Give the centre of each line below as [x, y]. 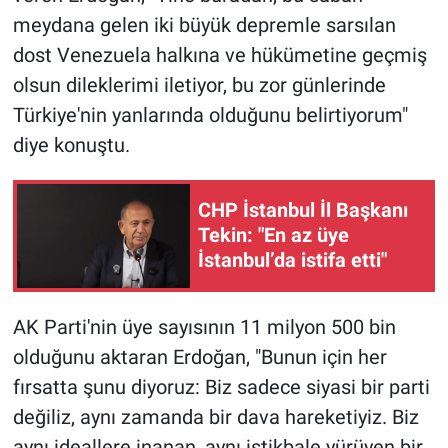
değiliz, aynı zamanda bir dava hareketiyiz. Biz [215, 416]
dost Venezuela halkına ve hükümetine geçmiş [219, 54]
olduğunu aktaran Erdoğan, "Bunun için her [199, 356]
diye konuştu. [71, 144]
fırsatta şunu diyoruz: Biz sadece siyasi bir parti [221, 386]
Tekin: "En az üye [273, 235]
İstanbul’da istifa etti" [292, 260]
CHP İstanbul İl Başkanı [303, 210]
